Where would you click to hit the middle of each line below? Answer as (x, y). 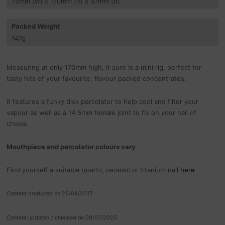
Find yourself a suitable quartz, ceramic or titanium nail (94, 170)
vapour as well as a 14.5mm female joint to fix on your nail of (102, 113)
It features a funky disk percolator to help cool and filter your (103, 102)
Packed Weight (36, 26)
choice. (18, 124)
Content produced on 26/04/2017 (50, 194)
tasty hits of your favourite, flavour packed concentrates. (97, 79)
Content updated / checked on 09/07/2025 (62, 218)
